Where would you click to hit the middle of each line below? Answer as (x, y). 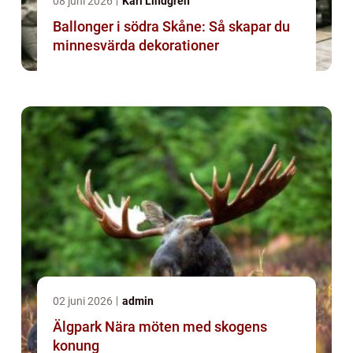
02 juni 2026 (84, 301)
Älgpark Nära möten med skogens (79, 327)
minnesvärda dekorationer (136, 46)
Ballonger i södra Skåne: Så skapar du (171, 27)
